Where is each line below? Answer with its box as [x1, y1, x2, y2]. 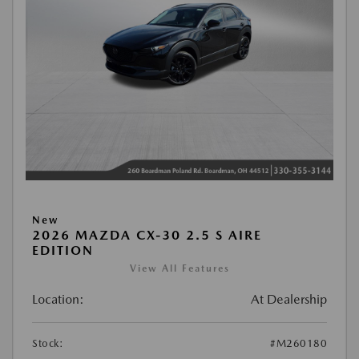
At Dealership [251, 292, 327, 307]
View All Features [129, 263, 230, 274]
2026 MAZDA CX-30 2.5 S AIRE [32, 228, 262, 243]
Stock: [32, 337, 63, 349]
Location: [32, 292, 84, 307]
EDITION [32, 243, 94, 258]
